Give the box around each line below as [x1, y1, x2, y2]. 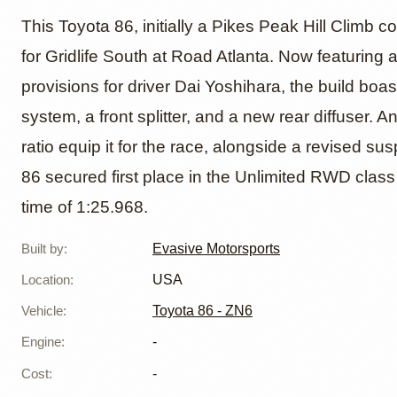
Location [21, 272, 70, 288]
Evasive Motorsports [152, 240, 280, 256]
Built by [21, 240, 64, 256]
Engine [21, 334, 61, 350]
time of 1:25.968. [21, 198, 148, 217]
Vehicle [21, 303, 63, 319]
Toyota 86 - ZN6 [152, 303, 253, 319]
